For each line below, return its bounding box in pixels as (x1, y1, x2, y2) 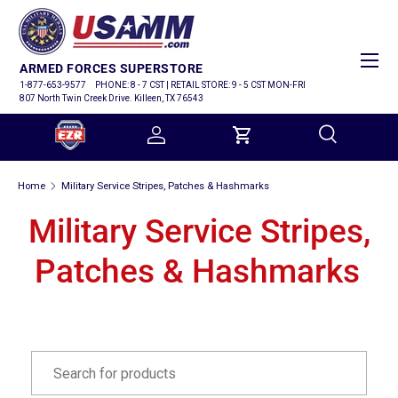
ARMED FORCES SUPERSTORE (20, 61, 203, 76)
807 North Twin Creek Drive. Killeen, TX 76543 (20, 93, 203, 103)
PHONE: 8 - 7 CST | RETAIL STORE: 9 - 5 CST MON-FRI (95, 80, 306, 90)
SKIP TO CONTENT (41, 25, 139, 38)
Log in (155, 135, 190, 152)
